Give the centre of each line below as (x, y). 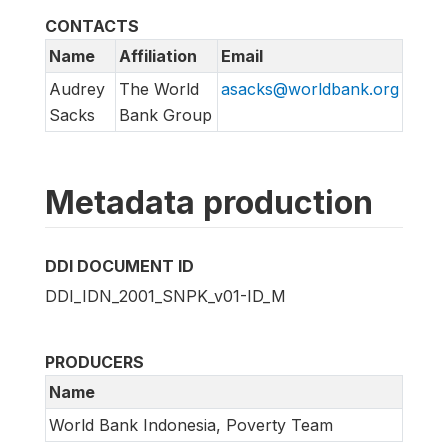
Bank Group (165, 115)
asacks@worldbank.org (310, 89)
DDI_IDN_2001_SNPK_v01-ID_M (165, 296)
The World (159, 89)
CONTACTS (92, 26)
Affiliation (158, 56)
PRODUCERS (94, 362)
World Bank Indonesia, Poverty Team (191, 425)
